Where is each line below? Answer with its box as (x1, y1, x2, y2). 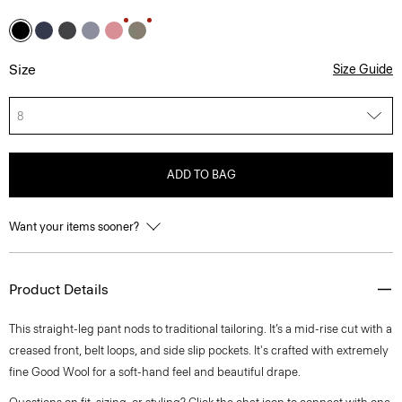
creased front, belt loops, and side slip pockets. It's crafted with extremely (9, 344, 389, 357)
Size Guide (333, 62, 393, 77)
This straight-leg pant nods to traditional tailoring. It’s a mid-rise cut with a (9, 322, 392, 336)
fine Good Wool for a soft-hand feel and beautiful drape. (9, 365, 301, 379)
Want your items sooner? (9, 220, 142, 233)
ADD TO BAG (166, 168, 236, 181)
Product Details (9, 281, 109, 298)
